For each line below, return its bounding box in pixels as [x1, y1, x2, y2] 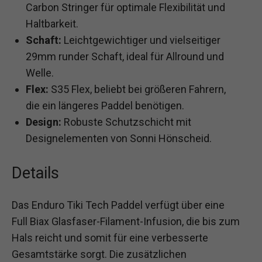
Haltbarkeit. [26, 18, 78, 30]
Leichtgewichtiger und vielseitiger [61, 34, 220, 47]
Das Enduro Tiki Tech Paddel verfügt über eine [12, 199, 225, 212]
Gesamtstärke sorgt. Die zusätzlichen [12, 248, 187, 261]
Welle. [26, 67, 54, 80]
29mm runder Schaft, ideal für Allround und [26, 50, 224, 63]
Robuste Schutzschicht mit [61, 116, 191, 129]
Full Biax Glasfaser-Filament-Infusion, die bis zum [12, 215, 240, 228]
